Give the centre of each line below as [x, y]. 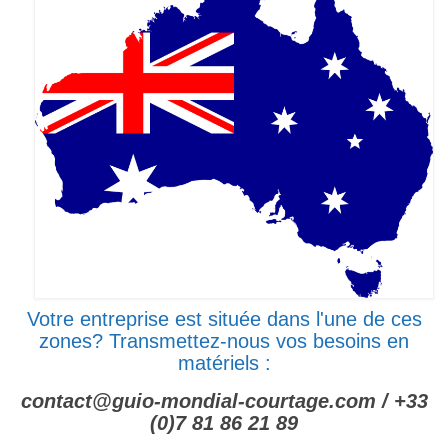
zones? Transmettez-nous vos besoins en [224, 340]
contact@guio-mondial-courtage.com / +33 [224, 400]
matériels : [224, 362]
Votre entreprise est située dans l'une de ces [224, 318]
